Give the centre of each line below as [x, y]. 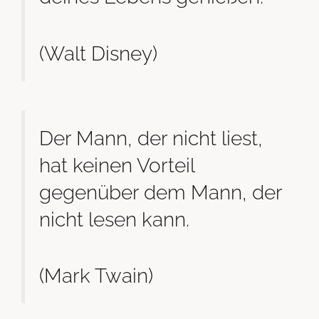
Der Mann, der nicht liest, [151, 138]
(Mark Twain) [96, 276]
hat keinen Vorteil [117, 166]
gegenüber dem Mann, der [161, 193]
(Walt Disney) [98, 53]
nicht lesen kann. [114, 220]
